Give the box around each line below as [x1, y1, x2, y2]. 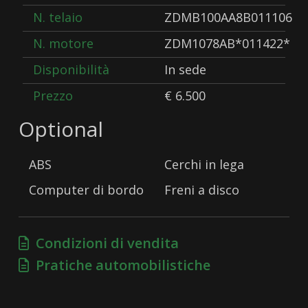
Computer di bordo [29, 181, 144, 199]
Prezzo [33, 87, 74, 104]
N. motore [33, 35, 94, 52]
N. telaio [33, 9, 83, 26]
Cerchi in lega [164, 156, 244, 173]
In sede [164, 61, 206, 78]
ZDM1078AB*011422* [164, 35, 290, 52]
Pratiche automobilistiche [29, 256, 211, 275]
